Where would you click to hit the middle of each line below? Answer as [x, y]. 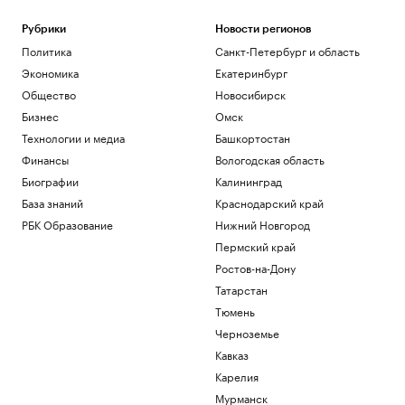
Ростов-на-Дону [255, 267]
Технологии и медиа [73, 137]
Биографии [50, 180]
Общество [49, 94]
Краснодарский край [269, 202]
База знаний [52, 202]
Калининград [248, 180]
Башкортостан [252, 137]
